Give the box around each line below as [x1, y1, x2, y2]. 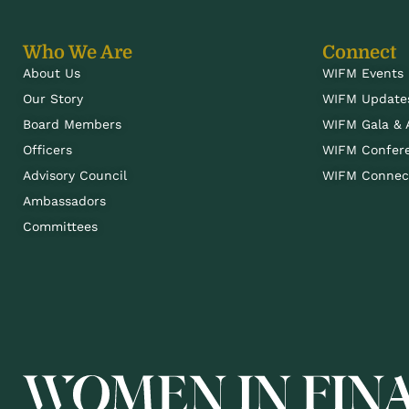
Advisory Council [22, 168, 127, 184]
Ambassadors [22, 194, 106, 209]
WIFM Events [322, 66, 404, 81]
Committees [22, 219, 98, 235]
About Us [22, 66, 80, 81]
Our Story [22, 91, 83, 107]
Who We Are [22, 42, 132, 64]
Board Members [22, 117, 121, 132]
